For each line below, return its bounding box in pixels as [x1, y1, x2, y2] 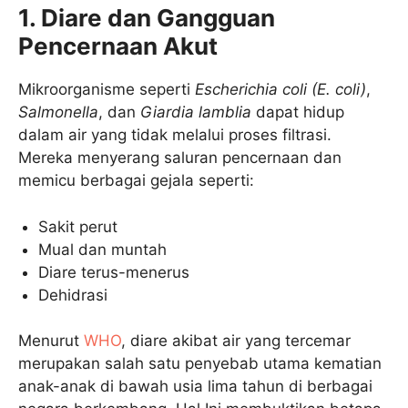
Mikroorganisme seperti [18, 80, 195, 98]
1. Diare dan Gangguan [18, 4, 275, 32]
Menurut [18, 331, 79, 350]
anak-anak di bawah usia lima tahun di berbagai [18, 377, 372, 395]
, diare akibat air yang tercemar [121, 331, 351, 350]
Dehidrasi [38, 285, 108, 304]
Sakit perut [38, 217, 118, 236]
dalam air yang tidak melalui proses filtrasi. [18, 126, 331, 144]
